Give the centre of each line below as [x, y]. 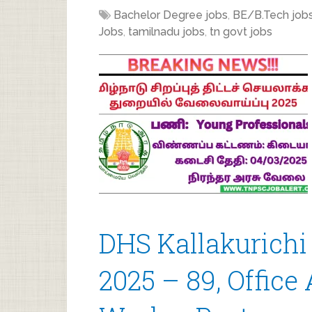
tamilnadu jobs [166, 32]
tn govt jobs [241, 32]
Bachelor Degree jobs [171, 15]
